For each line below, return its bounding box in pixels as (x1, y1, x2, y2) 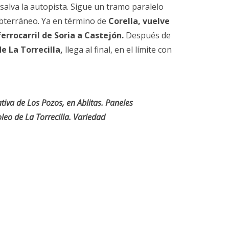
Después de (124, 29, 171, 41)
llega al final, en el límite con (63, 43, 172, 55)
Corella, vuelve (106, 15, 170, 27)
